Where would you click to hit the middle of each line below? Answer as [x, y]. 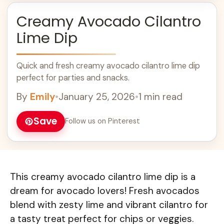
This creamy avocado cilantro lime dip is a [103, 177]
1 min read [160, 96]
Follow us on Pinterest [102, 121]
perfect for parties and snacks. [73, 77]
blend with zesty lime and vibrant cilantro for [109, 205]
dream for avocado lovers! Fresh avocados [105, 191]
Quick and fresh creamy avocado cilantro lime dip [108, 65]
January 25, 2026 [97, 96]
